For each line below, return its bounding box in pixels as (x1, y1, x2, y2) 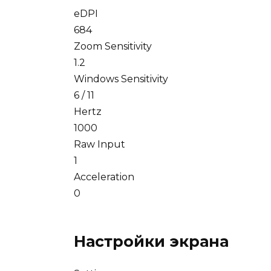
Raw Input (74, 139, 125, 151)
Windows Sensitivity (74, 73, 168, 85)
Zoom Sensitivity (74, 41, 152, 53)
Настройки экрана (74, 232, 229, 251)
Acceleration (74, 171, 134, 183)
